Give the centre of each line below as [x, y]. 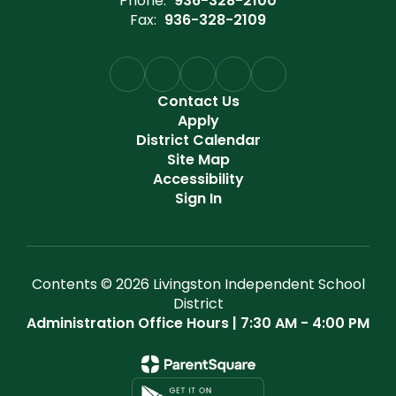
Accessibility [198, 179]
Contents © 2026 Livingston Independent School [198, 284]
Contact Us [198, 101]
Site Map [198, 160]
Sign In [198, 198]
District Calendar [198, 140]
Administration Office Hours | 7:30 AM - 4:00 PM [198, 323]
